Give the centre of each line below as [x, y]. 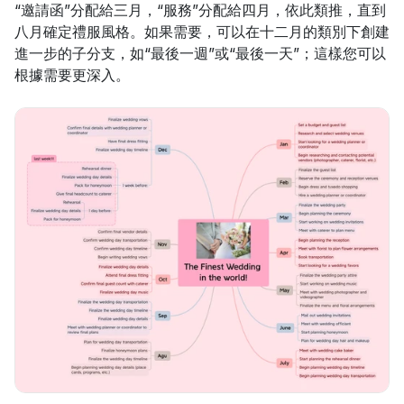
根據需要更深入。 [72, 75]
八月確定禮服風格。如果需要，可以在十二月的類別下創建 [202, 32]
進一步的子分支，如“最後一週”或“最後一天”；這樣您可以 [200, 53]
